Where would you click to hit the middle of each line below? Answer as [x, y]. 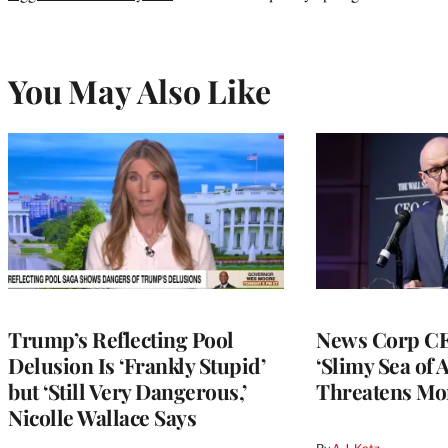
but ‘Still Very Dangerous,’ [127, 390]
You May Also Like [139, 90]
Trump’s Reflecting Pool [121, 338]
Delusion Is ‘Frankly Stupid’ [136, 364]
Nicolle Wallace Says [102, 416]
